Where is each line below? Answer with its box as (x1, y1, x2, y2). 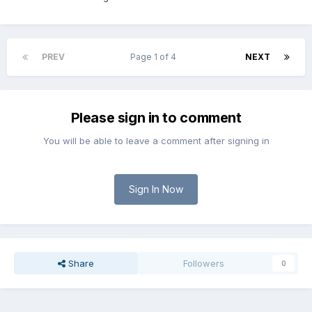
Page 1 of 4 (130, 52, 180, 63)
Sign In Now (129, 183, 183, 196)
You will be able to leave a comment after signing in (42, 135, 270, 147)
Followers (183, 258, 225, 270)
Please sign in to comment (70, 109, 242, 127)
